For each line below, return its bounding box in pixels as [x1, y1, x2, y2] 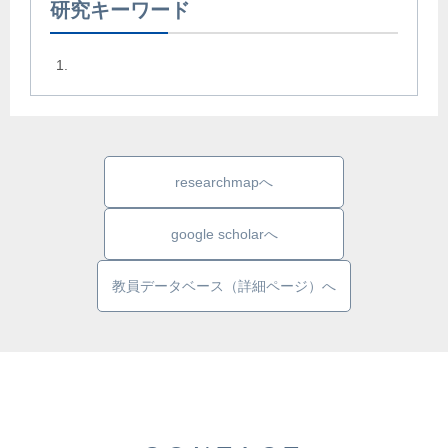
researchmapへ [175, 174, 273, 191]
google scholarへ [170, 226, 278, 243]
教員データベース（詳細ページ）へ [112, 278, 336, 295]
